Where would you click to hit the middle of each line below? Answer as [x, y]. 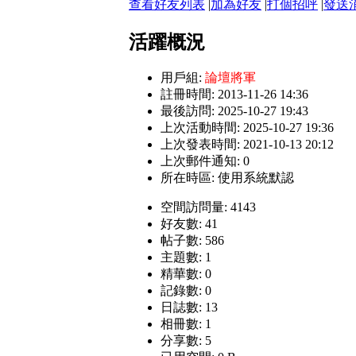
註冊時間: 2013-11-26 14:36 [234, 95]
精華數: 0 [186, 274]
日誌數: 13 [189, 308]
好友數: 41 [189, 224]
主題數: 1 [186, 257]
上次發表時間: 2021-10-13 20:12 [247, 145]
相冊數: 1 [186, 324]
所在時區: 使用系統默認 [227, 178]
